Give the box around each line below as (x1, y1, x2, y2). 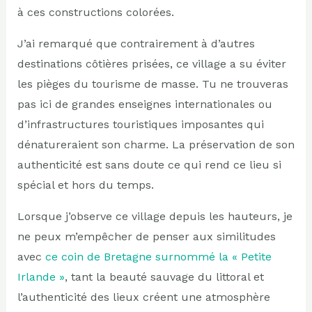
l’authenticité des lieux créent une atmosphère (17, 290, 270, 304)
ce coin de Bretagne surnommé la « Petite (45, 249, 272, 263)
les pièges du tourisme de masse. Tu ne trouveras (17, 77, 288, 91)
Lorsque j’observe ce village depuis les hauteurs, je (17, 209, 292, 223)
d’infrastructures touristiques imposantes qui (17, 117, 264, 131)
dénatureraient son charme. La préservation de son (17, 137, 295, 151)
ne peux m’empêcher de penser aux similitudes (17, 229, 276, 243)
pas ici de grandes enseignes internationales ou (17, 97, 272, 111)
